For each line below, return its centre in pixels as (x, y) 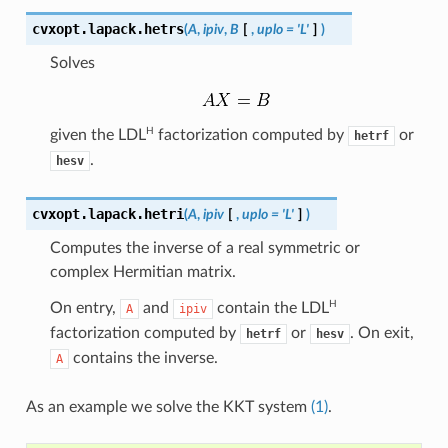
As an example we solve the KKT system (168, 406)
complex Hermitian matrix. (142, 271)
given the (83, 134)
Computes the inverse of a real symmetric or (204, 247)
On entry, (84, 307)
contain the (256, 307)
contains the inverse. (143, 357)
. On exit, (381, 332)
